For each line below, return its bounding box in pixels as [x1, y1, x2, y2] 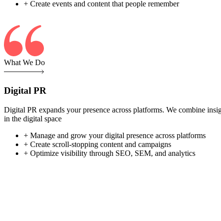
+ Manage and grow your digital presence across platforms [24, 131, 206, 140]
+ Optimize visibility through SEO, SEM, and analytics [24, 148, 195, 157]
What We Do [4, 58, 45, 67]
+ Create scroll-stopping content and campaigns [24, 140, 171, 148]
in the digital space [4, 114, 62, 123]
